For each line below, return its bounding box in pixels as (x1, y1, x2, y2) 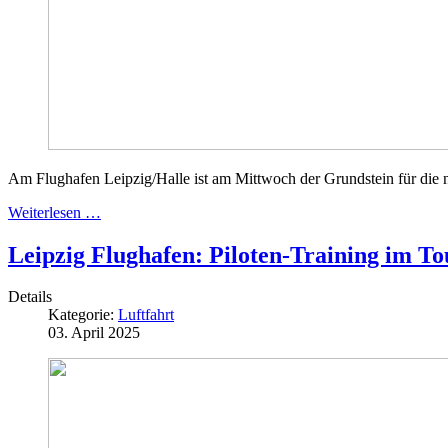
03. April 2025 (48, 324, 140, 342)
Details (8, 288, 52, 306)
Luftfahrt (118, 306, 174, 324)
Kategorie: (48, 306, 118, 324)
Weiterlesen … (8, 203, 101, 221)
